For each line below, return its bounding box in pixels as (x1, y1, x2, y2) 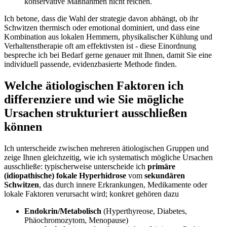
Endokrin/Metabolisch (24, 207, 101, 216)
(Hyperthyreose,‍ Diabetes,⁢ (101, 207, 187, 216)
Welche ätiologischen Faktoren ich (4, 79, 183, 93)
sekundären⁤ (144, 171, 185, 180)
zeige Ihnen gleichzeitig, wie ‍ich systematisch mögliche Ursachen (4, 153, 213, 162)
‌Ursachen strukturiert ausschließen (4, 106, 187, 120)
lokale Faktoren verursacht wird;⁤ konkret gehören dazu (4, 190, 179, 199)
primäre (147, 162, 175, 171)
